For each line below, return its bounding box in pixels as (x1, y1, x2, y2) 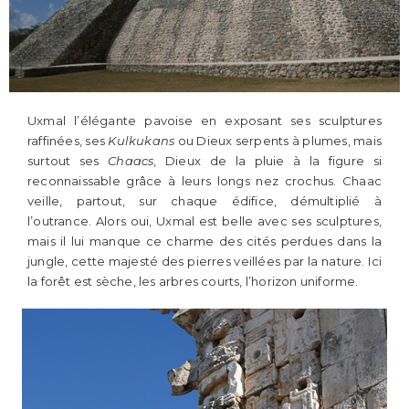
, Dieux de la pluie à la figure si (153, 152, 382, 168)
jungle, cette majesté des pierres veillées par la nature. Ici (27, 253, 382, 268)
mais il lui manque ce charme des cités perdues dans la (27, 233, 382, 248)
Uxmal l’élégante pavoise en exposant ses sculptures (27, 112, 382, 128)
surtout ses (27, 152, 109, 168)
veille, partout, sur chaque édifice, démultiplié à (27, 193, 382, 208)
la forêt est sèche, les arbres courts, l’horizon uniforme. (27, 273, 359, 288)
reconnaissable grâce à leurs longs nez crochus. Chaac (27, 173, 382, 188)
